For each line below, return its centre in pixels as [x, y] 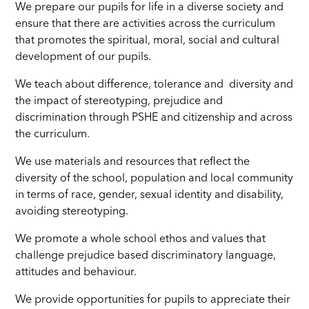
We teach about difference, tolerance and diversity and [154, 85]
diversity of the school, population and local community [154, 179]
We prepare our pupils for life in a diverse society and [150, 8]
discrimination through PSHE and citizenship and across [154, 118]
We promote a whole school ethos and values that [141, 240]
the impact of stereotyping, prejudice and [119, 102]
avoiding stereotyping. [72, 212]
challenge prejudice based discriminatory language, [146, 256]
